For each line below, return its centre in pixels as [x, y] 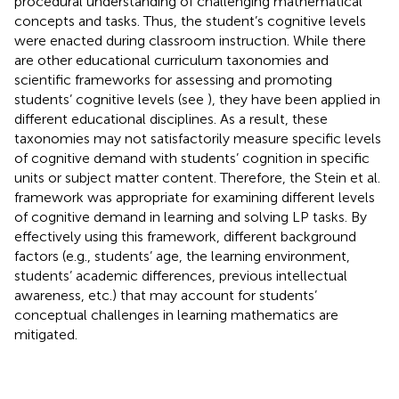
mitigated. [46, 334]
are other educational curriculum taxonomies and [171, 60]
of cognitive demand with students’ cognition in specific [192, 158]
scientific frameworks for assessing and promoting [173, 79]
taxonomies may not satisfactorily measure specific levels [198, 138]
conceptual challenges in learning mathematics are [176, 314]
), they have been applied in [294, 99]
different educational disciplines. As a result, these [171, 118]
